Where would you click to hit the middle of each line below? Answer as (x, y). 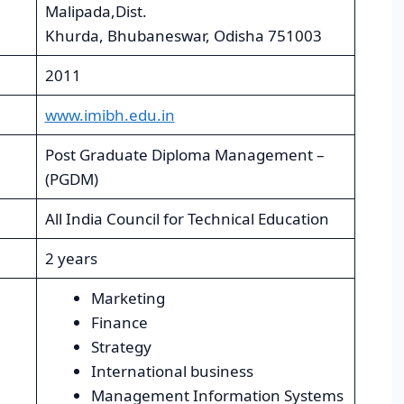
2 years (71, 259)
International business (172, 372)
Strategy (121, 347)
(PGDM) (71, 179)
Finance (119, 323)
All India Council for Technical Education (187, 219)
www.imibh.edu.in (110, 115)
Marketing (128, 298)
